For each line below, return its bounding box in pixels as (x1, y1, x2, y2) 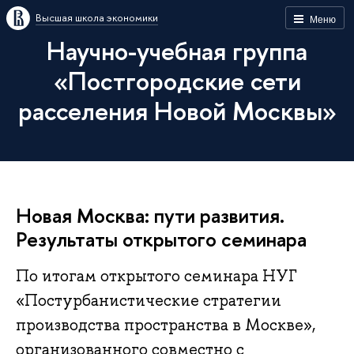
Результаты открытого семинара (16, 225, 307, 253)
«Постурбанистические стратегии (16, 290, 281, 311)
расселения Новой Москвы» (17, 93, 337, 128)
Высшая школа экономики (36, 10, 158, 24)
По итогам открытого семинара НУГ (16, 265, 297, 287)
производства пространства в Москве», (16, 314, 315, 336)
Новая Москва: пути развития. (16, 201, 284, 229)
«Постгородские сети (53, 63, 301, 98)
